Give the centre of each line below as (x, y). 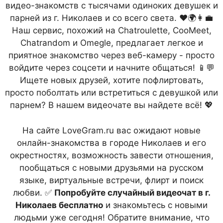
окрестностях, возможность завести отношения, (111, 155)
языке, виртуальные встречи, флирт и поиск (111, 180)
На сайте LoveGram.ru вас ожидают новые (111, 130)
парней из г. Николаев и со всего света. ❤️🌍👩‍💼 (111, 18)
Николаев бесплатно (59, 205)
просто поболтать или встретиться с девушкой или (111, 93)
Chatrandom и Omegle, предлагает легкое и (111, 43)
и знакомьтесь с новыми (155, 205)
